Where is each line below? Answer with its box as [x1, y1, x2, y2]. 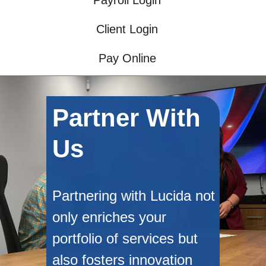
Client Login [96, 23, 158, 36]
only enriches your [52, 208, 167, 225]
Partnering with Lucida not [52, 187, 216, 204]
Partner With [52, 103, 201, 132]
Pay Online [98, 52, 156, 65]
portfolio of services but [52, 230, 198, 246]
